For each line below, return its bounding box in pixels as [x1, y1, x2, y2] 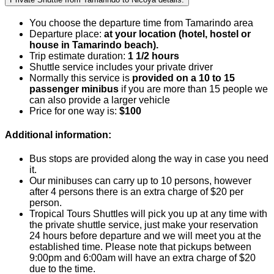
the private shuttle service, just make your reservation [29, 220, 258, 231]
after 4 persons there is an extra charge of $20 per [29, 187, 243, 198]
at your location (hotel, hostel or [104, 28, 251, 39]
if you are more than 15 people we [119, 83, 268, 94]
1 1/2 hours [128, 50, 179, 61]
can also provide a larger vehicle [29, 94, 170, 105]
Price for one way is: [29, 105, 119, 116]
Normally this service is [29, 72, 132, 83]
